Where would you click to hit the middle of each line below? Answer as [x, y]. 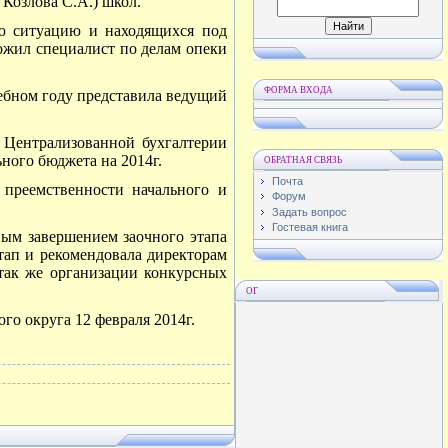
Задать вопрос [309, 211]
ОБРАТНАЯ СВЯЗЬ [303, 160]
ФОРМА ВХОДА [298, 90]
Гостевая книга [310, 226]
